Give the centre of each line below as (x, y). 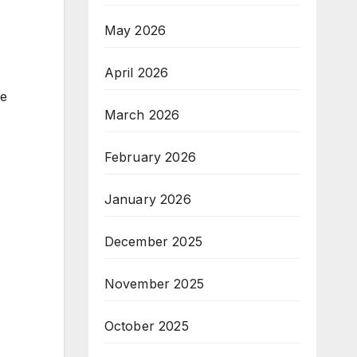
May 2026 (135, 30)
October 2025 (146, 326)
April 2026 (136, 73)
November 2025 (154, 284)
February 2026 (150, 157)
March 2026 (142, 115)
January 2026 (147, 199)
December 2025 (153, 241)
